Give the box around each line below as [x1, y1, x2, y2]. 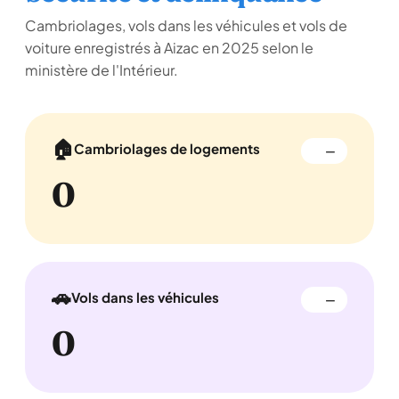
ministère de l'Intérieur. [25, 61, 178, 79]
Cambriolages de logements [74, 139, 260, 157]
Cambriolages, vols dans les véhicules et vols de [25, 16, 347, 35]
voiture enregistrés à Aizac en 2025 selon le [25, 38, 313, 57]
